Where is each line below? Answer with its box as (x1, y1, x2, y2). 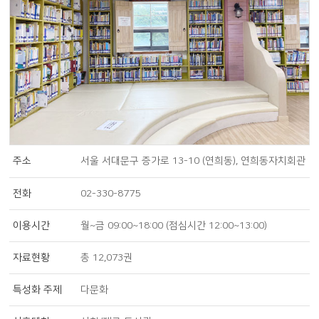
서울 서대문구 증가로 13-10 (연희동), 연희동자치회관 (80, 155, 305, 167)
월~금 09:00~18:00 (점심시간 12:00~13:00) (80, 219, 267, 231)
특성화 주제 (13, 283, 62, 296)
